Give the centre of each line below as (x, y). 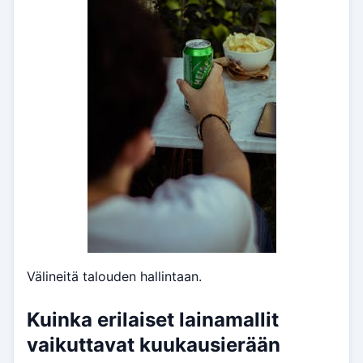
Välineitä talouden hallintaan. (114, 277)
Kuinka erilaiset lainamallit (153, 320)
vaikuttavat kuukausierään (154, 345)
